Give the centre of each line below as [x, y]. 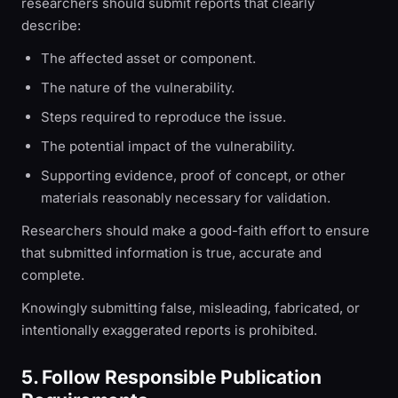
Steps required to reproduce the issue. [163, 117]
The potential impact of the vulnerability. [168, 146]
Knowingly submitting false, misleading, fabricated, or [191, 308]
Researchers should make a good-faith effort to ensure [195, 231]
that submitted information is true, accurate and [171, 253]
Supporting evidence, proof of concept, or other [193, 175]
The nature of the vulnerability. [138, 88]
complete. [53, 275]
